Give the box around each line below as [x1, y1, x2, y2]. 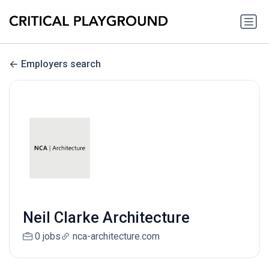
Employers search [21, 58, 101, 70]
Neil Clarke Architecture [22, 209, 190, 227]
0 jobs [34, 231, 61, 243]
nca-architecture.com [72, 231, 160, 243]
